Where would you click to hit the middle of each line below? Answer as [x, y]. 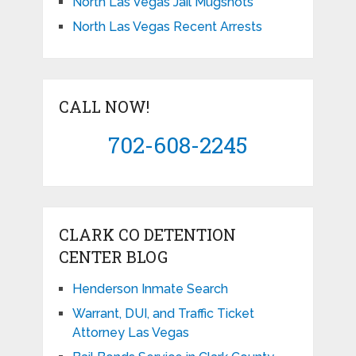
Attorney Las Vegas [130, 332]
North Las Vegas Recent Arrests [167, 26]
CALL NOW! [104, 106]
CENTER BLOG [113, 256]
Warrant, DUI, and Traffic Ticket [163, 313]
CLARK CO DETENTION [147, 234]
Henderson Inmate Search [150, 288]
